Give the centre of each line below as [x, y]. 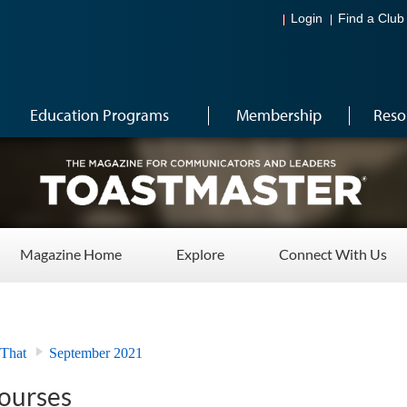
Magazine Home [71, 254]
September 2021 [96, 353]
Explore [200, 254]
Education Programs [99, 115]
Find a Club [371, 19]
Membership [278, 115]
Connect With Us [333, 254]
